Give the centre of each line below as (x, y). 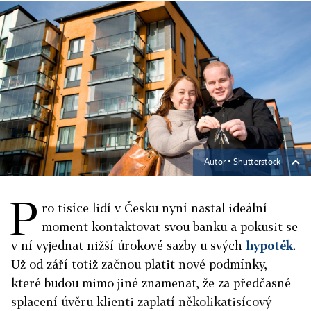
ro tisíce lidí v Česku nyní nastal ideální (154, 208)
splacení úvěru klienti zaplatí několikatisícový (141, 302)
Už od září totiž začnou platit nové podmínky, (139, 264)
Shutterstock (257, 162)
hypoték (269, 245)
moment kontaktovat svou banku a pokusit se (170, 227)
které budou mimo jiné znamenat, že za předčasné (151, 283)
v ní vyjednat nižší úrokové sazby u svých (128, 245)
